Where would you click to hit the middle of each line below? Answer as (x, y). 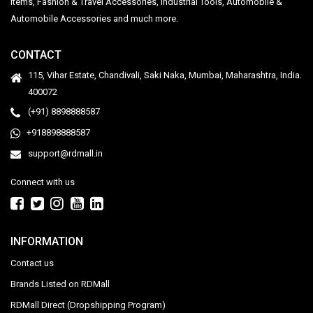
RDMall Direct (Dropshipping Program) (88, 305)
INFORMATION (47, 241)
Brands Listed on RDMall (60, 284)
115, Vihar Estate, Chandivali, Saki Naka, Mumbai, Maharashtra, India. (165, 75)
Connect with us (43, 182)
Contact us (32, 263)
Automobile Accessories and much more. (94, 19)
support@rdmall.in (65, 153)
